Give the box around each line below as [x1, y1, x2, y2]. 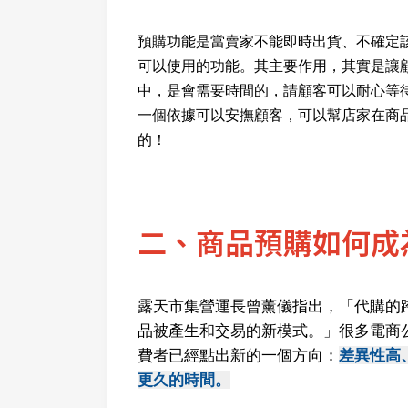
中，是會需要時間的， [138, 82, 283, 98]
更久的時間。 [138, 370, 230, 389]
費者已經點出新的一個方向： [138, 345, 339, 364]
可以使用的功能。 [138, 57, 254, 74]
